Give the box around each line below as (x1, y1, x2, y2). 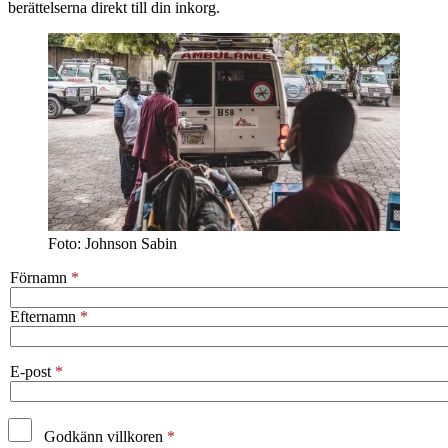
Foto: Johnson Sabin (48, 235, 177, 253)
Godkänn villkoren (44, 428, 163, 446)
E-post (10, 363, 51, 381)
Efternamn (10, 308, 76, 326)
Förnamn (10, 269, 67, 287)
